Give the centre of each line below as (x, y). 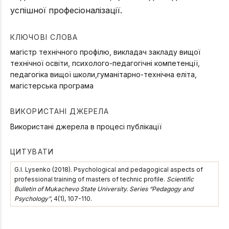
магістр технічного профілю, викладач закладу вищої (105, 52)
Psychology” (32, 198)
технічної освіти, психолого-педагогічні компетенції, (105, 63)
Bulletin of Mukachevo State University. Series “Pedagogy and (104, 189)
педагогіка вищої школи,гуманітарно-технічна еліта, (104, 75)
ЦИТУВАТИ (32, 152)
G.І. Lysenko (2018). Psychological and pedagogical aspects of (109, 169)
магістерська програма (52, 86)
